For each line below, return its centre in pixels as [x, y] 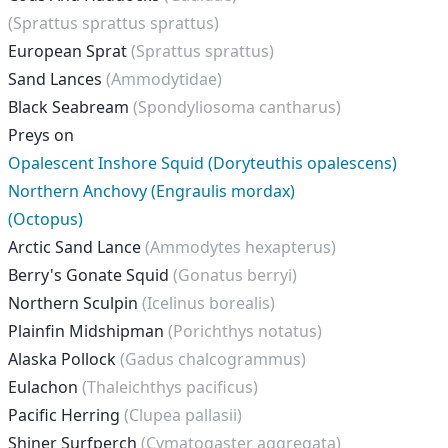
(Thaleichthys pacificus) [170, 387]
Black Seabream [70, 107]
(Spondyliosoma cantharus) [237, 107]
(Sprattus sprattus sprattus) [113, 23]
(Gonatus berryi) [235, 275]
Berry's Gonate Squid [90, 275]
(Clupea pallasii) [183, 415]
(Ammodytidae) [164, 79]
